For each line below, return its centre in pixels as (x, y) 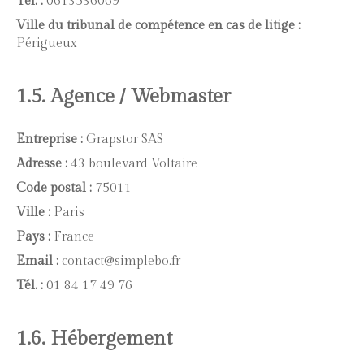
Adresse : (42, 164)
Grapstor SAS (123, 139)
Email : (37, 261)
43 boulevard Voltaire (132, 164)
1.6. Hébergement (94, 339)
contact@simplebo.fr (119, 261)
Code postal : (54, 188)
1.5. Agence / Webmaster (123, 97)
